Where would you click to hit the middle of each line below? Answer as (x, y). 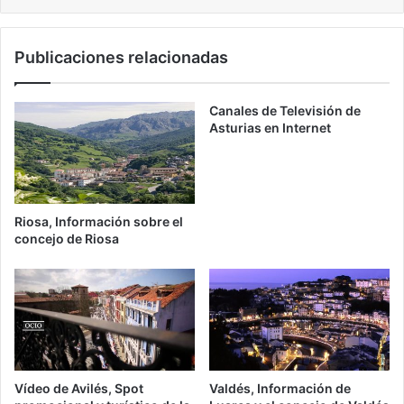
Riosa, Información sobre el (99, 221)
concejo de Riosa (67, 238)
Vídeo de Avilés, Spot (79, 388)
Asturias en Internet (270, 128)
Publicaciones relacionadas (121, 58)
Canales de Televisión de (285, 111)
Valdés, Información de (280, 388)
